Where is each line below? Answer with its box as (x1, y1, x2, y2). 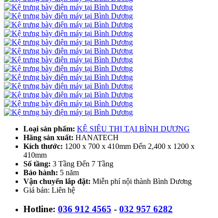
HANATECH (73, 133, 119, 142)
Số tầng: (23, 159, 51, 168)
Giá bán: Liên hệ (23, 185, 75, 194)
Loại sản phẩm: (23, 124, 75, 133)
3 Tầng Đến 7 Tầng (51, 159, 113, 168)
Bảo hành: (23, 168, 58, 177)
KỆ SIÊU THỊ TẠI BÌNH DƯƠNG (77, 124, 190, 133)
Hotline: (23, 203, 58, 214)
